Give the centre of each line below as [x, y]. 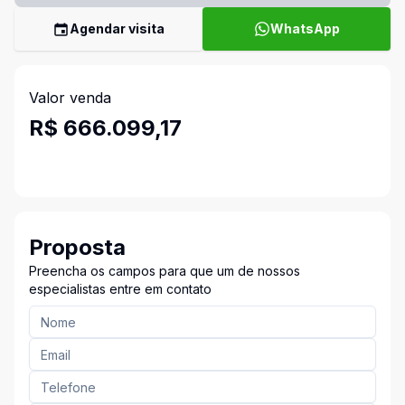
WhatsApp [305, 28]
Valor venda [70, 98]
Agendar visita [117, 28]
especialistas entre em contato [120, 289]
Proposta [77, 247]
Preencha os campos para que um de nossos [165, 271]
